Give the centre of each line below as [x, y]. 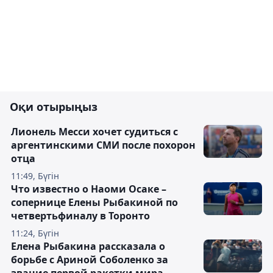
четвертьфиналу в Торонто [80, 216]
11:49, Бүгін [35, 176]
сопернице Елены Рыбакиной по [94, 203]
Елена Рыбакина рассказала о [88, 246]
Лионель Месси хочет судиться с [94, 132]
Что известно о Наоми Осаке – [89, 189]
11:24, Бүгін [35, 233]
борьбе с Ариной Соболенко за [90, 260]
